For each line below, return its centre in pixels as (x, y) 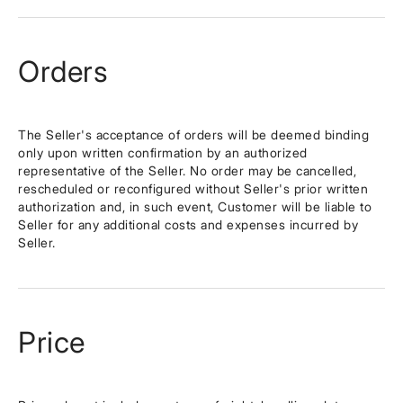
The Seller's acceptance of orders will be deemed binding (193, 134)
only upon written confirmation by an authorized (163, 152)
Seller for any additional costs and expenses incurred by (188, 224)
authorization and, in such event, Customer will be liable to (195, 206)
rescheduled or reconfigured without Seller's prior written (193, 188)
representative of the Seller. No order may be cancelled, (187, 170)
